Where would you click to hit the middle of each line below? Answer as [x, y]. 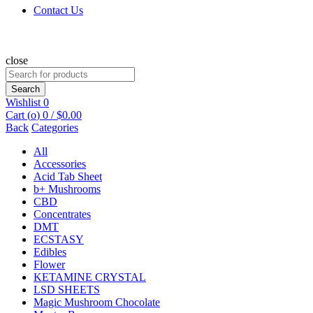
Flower [49, 264]
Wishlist [24, 102]
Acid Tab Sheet [68, 176]
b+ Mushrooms [67, 189]
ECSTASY [59, 239]
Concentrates [62, 214]
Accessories [60, 164]
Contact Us [58, 10]
